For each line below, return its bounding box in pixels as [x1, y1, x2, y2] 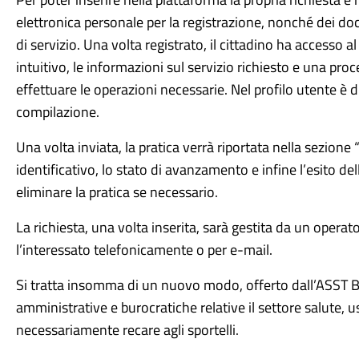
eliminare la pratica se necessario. [15, 181, 218, 203]
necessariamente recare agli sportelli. [15, 319, 239, 341]
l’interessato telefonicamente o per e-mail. [15, 239, 272, 260]
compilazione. [15, 101, 99, 123]
